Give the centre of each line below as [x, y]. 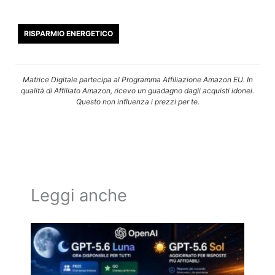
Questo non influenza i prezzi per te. [137, 102]
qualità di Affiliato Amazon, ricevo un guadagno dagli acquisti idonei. [137, 91]
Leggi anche [79, 195]
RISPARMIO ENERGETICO [69, 34]
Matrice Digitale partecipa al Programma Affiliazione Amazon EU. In [137, 80]
